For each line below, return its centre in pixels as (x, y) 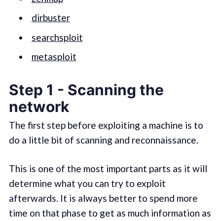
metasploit (54, 57)
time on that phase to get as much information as (110, 213)
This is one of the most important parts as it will (108, 169)
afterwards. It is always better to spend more (103, 198)
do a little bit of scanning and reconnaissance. (103, 140)
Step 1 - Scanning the (86, 90)
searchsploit (57, 37)
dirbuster (51, 18)
